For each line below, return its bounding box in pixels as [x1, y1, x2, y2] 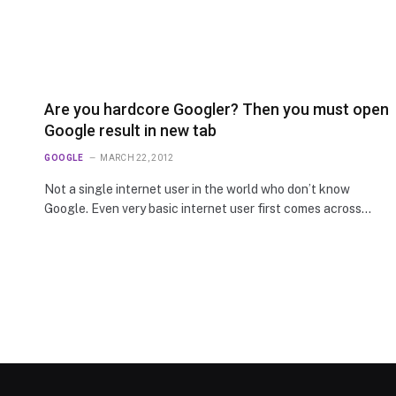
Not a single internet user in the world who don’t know [44, 182, 350, 197]
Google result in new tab [44, 121, 217, 141]
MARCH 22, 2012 [100, 153, 174, 164]
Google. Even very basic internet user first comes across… [44, 202, 371, 217]
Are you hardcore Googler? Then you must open [44, 100, 389, 119]
